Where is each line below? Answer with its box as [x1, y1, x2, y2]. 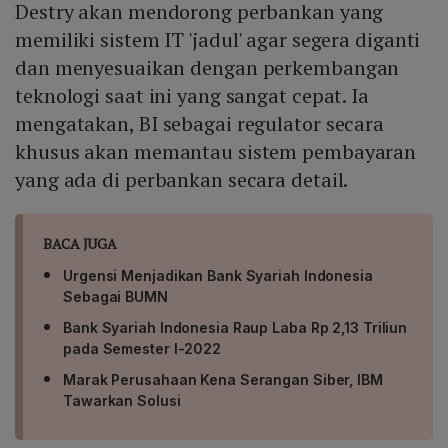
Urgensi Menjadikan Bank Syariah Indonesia [63, 267, 373, 285]
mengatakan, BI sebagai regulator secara [15, 110, 385, 138]
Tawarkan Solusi [63, 392, 181, 410]
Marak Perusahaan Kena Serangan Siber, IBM [63, 371, 383, 389]
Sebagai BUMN [63, 288, 168, 306]
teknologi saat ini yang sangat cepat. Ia [15, 82, 369, 110]
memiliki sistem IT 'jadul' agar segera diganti [15, 26, 421, 54]
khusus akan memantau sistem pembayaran [15, 138, 417, 166]
